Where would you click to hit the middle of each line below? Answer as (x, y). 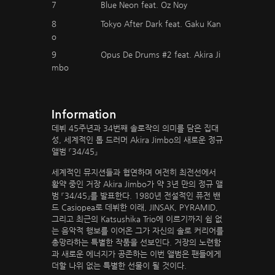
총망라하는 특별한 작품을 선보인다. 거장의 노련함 (136, 242)
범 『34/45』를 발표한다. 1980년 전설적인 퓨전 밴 (136, 196)
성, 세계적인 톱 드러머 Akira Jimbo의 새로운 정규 (137, 140)
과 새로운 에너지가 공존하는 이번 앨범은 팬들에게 (136, 254)
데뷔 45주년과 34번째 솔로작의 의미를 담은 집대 (135, 128)
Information (84, 114)
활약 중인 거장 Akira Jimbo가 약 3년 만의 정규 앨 (137, 184)
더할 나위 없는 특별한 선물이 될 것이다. (119, 265)
